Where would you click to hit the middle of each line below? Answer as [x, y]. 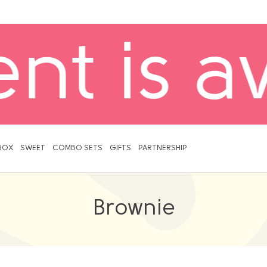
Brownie [133, 209]
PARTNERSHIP [162, 148]
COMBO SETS [77, 148]
